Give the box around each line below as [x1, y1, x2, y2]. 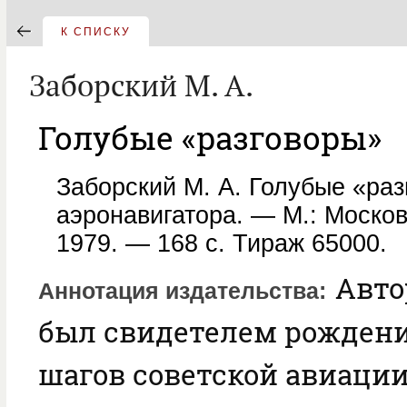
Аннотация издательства [38, 279, 319, 303]
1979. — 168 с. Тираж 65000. [56, 230, 387, 257]
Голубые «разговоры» [38, 116, 382, 158]
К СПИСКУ [61, 25, 131, 38]
